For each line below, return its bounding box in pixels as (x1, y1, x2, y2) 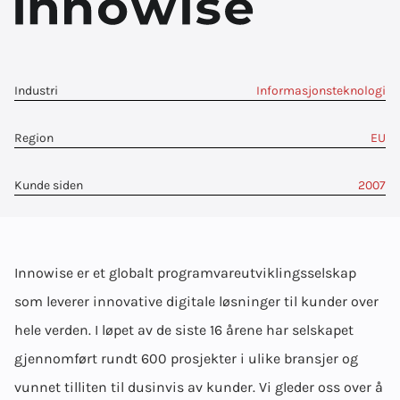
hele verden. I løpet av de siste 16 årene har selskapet (14, 321, 354, 338)
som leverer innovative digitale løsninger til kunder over (14, 293, 379, 310)
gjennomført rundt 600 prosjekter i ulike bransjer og (14, 350, 358, 367)
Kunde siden (14, 178, 83, 193)
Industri (14, 83, 58, 98)
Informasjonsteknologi (256, 83, 386, 98)
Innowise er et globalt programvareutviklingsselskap (14, 264, 356, 281)
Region (14, 130, 54, 146)
